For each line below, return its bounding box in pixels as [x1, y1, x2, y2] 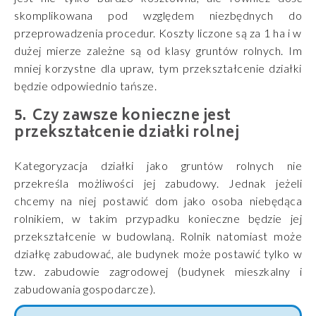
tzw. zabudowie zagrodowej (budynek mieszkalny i [14, 265, 302, 279]
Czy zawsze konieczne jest [32, 104, 231, 130]
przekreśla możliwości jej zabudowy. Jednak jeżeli [14, 176, 302, 190]
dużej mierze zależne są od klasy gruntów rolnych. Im [14, 44, 302, 58]
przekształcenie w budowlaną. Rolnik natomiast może [14, 229, 302, 243]
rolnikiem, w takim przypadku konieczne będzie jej [14, 212, 302, 226]
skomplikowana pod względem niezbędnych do [14, 8, 302, 23]
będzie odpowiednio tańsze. [14, 79, 157, 93]
